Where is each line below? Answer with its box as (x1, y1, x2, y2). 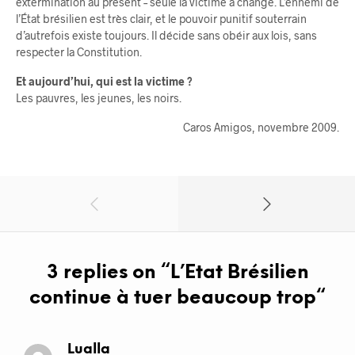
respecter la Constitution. (16, 45, 142, 59)
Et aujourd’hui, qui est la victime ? (16, 74, 193, 89)
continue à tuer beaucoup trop (29, 288, 316, 309)
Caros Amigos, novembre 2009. (183, 120, 339, 135)
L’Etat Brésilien (170, 263, 309, 284)
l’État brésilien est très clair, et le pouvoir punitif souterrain (16, 12, 307, 26)
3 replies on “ (46, 263, 170, 284)
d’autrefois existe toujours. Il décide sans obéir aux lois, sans (16, 29, 317, 43)
